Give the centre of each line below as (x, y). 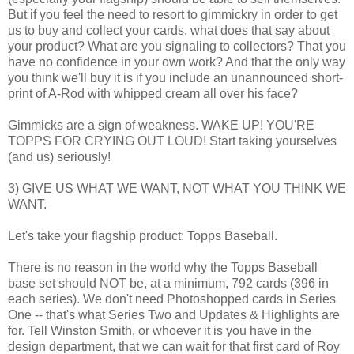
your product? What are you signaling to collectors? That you (177, 46)
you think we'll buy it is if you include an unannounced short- (175, 77)
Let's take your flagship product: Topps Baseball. (143, 235)
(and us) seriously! (59, 156)
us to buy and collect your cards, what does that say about (169, 30)
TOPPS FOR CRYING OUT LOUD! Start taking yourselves (172, 141)
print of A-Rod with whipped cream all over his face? (153, 93)
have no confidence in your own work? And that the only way (177, 62)
